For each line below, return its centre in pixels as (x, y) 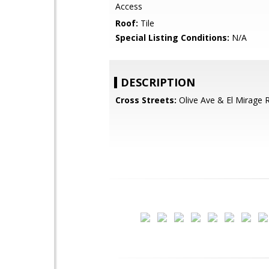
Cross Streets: (146, 100)
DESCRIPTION (158, 82)
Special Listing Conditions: (172, 38)
